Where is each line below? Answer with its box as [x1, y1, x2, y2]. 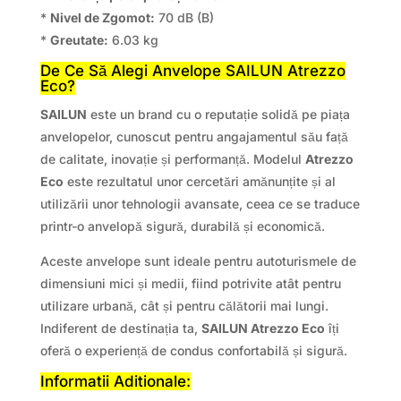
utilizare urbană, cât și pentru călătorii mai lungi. [39, 298, 328, 314]
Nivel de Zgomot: [49, 10, 155, 26]
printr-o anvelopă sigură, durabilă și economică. [39, 218, 325, 235]
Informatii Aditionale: [39, 372, 191, 391]
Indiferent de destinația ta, [39, 320, 201, 337]
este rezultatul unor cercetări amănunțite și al [63, 174, 336, 190]
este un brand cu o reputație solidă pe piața [86, 107, 350, 123]
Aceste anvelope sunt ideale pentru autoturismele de [39, 253, 356, 269]
